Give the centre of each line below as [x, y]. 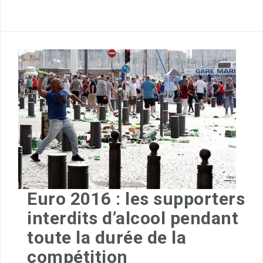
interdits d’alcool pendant [133, 218]
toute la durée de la [107, 237]
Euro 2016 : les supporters [136, 198]
